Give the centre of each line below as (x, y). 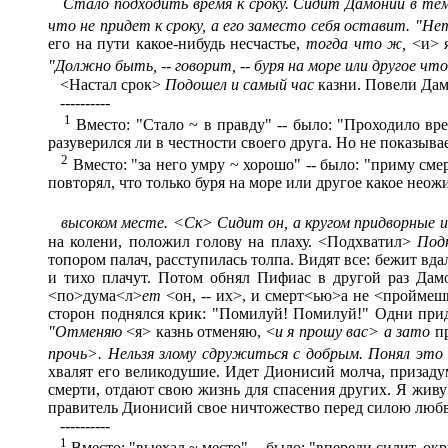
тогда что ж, (359, 44)
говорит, (205, 66)
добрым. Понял (357, 353)
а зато (407, 331)
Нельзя (130, 353)
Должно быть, (106, 66)
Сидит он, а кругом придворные (324, 223)
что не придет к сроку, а (133, 26)
